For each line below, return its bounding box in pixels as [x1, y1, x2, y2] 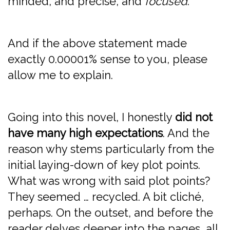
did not [175, 110, 213, 124]
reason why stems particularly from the [8, 142, 214, 156]
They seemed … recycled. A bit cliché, [8, 189, 204, 203]
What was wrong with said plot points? [8, 174, 210, 187]
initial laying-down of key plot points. [8, 158, 200, 171]
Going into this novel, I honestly [8, 110, 175, 124]
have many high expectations [8, 126, 163, 140]
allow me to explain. [8, 68, 113, 82]
